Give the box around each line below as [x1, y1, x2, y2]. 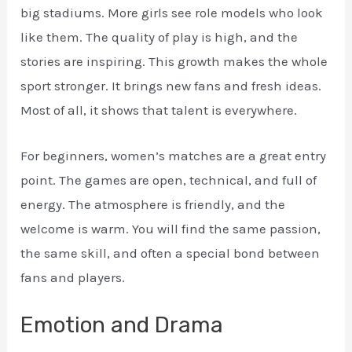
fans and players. [20, 269, 126, 286]
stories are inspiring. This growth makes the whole [20, 53, 328, 69]
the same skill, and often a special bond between [20, 245, 321, 262]
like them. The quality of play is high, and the [20, 29, 299, 45]
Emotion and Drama [20, 312, 224, 339]
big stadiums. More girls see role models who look [20, 5, 324, 20]
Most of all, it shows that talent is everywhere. [20, 102, 298, 118]
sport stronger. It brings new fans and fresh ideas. [20, 78, 322, 93]
